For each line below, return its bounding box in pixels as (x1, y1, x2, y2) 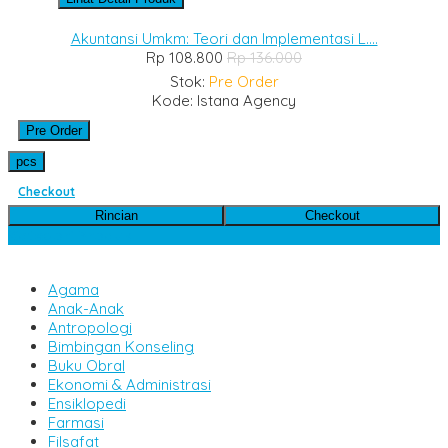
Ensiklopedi (48, 393, 126, 413)
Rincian (94, 207, 138, 223)
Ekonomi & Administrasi (48, 374, 211, 394)
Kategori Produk (8, 225, 131, 245)
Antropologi (48, 317, 132, 337)
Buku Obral (48, 355, 125, 375)
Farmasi (48, 412, 104, 432)
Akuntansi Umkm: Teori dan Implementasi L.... (70, 28, 378, 48)
